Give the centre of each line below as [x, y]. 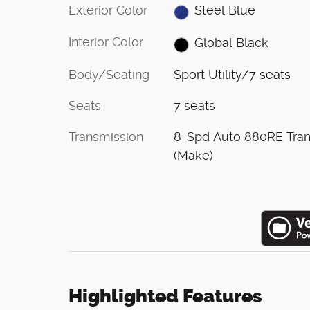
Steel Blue [225, 10]
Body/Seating [109, 75]
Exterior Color [108, 10]
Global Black [232, 43]
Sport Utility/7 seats [232, 75]
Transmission [106, 137]
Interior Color [106, 42]
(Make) [193, 156]
